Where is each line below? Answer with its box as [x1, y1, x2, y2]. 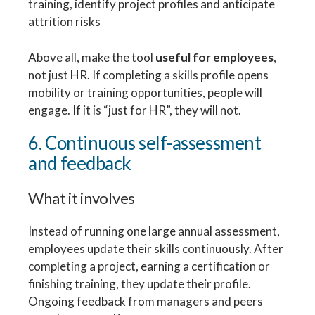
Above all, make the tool [28, 49, 156, 65]
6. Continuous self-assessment [28, 131, 262, 154]
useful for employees [155, 49, 274, 65]
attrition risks [28, 14, 101, 30]
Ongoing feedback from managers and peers [28, 293, 264, 309]
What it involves [28, 188, 135, 207]
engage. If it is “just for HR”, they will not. [28, 102, 242, 117]
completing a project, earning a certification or [28, 258, 271, 274]
